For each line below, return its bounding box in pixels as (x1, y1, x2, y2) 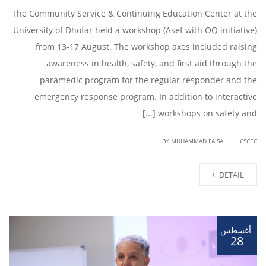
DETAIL (219, 169, 244, 180)
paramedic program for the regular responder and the (40, 74, 257, 85)
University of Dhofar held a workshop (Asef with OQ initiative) (13, 24, 257, 36)
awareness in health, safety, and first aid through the (46, 57, 257, 69)
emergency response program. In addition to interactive (34, 90, 257, 102)
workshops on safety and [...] (158, 107, 257, 119)
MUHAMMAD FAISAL (171, 136, 226, 145)
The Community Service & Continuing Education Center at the (12, 7, 257, 19)
